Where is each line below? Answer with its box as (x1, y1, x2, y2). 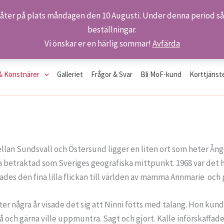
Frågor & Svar (91, 69, 132, 79)
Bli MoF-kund (140, 69, 181, 79)
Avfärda (152, 38, 180, 49)
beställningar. (87, 24, 136, 35)
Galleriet (57, 69, 83, 79)
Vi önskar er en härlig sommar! (44, 38, 152, 49)
